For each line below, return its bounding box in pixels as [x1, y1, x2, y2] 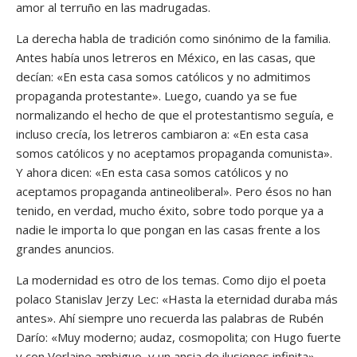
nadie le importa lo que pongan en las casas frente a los [16, 221, 320, 237]
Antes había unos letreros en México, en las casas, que [16, 49, 316, 65]
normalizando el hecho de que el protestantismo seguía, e [16, 106, 334, 123]
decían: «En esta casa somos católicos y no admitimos [16, 68, 311, 84]
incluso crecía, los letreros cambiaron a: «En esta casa [16, 125, 308, 142]
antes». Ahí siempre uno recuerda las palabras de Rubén [16, 309, 324, 326]
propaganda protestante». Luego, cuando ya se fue [16, 87, 297, 104]
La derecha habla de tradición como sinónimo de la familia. [16, 29, 331, 46]
